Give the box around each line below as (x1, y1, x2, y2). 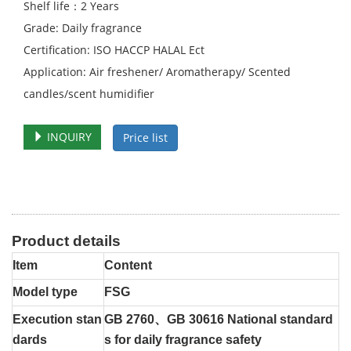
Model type (13, 285, 78, 299)
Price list (123, 130, 168, 145)
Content (104, 259, 152, 272)
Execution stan (13, 313, 102, 326)
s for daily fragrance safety (104, 333, 262, 346)
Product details (12, 233, 121, 249)
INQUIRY (44, 129, 92, 144)
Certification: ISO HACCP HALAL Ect (24, 42, 204, 57)
